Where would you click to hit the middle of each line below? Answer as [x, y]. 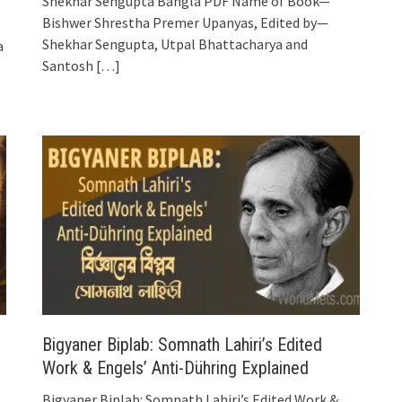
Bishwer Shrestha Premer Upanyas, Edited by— [186, 22]
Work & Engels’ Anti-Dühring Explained [176, 367]
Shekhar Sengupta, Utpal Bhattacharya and [175, 44]
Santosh [68, 65]
